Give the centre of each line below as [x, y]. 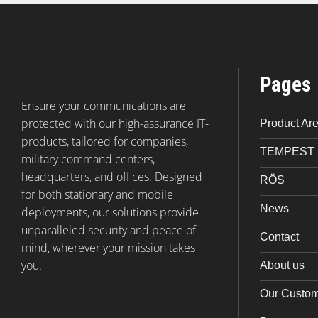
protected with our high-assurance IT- [115, 123]
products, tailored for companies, [105, 141]
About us [282, 265]
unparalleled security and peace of [109, 230]
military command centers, [88, 159]
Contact [279, 236]
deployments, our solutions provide [110, 212]
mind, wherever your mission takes [108, 247]
